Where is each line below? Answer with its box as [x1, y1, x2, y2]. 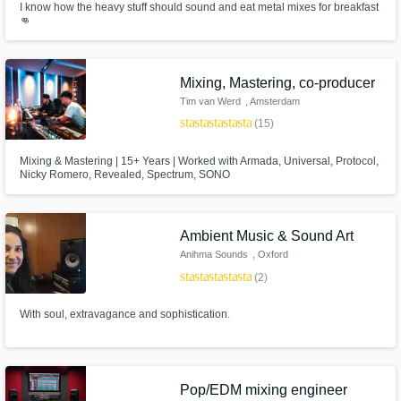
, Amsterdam [244, 95, 300, 107]
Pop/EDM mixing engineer [180, 381, 348, 397]
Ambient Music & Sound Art [180, 228, 354, 244]
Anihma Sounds [180, 249, 249, 260]
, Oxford [252, 249, 288, 260]
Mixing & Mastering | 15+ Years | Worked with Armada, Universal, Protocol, [19, 154, 379, 167]
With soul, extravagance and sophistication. [19, 308, 230, 321]
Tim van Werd [180, 95, 242, 107]
